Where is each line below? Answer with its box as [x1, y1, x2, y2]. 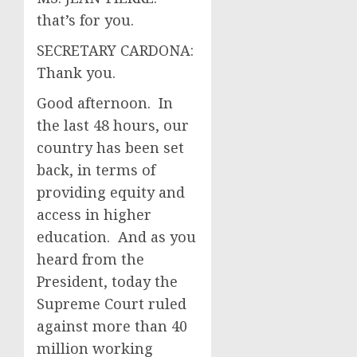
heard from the [37, 249, 144, 269]
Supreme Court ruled [37, 294, 186, 313]
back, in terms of [37, 160, 155, 179]
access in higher [37, 205, 151, 224]
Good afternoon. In [37, 93, 173, 112]
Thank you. [37, 63, 116, 82]
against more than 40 [37, 316, 187, 335]
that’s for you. [37, 10, 134, 29]
